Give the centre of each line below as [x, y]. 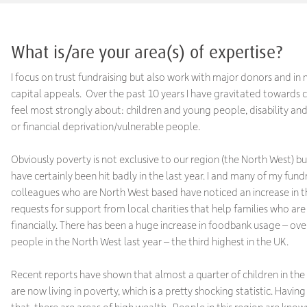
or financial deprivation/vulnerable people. [105, 126]
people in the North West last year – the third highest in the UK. [149, 241]
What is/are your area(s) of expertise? [146, 52]
